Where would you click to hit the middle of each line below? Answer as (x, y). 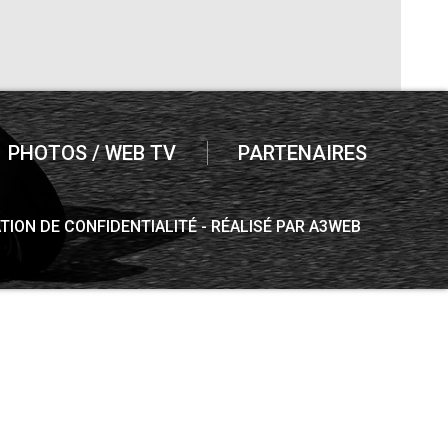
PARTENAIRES (303, 153)
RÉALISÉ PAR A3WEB (286, 226)
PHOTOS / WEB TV (92, 153)
